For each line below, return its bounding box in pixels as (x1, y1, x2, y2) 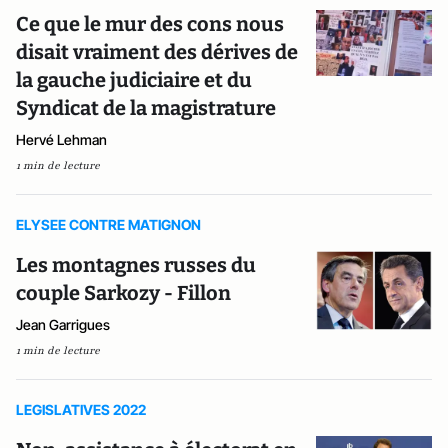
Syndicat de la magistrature (16, 96, 276, 120)
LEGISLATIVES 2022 (16, 401, 146, 418)
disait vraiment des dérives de (16, 40, 298, 64)
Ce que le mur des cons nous (16, 12, 284, 36)
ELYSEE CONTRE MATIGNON (16, 216, 201, 233)
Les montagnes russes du (16, 253, 256, 277)
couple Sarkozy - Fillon (16, 281, 231, 305)
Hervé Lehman (16, 131, 107, 148)
